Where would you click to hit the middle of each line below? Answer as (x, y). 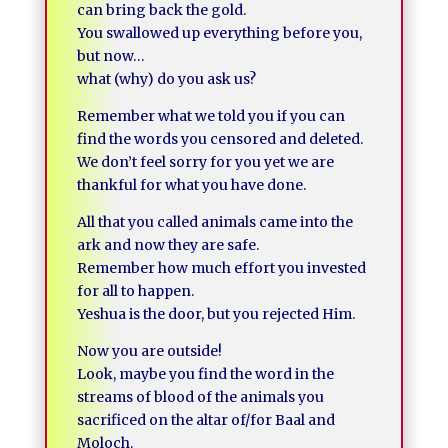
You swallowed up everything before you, (219, 33)
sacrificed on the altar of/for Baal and (205, 420)
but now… (110, 56)
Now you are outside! (149, 351)
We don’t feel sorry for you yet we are (205, 162)
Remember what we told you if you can (210, 116)
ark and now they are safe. (167, 245)
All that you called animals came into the (214, 222)
